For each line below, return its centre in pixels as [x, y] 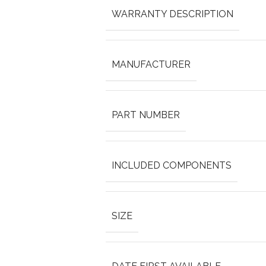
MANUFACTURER [151, 64]
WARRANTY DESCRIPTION [172, 14]
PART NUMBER [145, 115]
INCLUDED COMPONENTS [171, 165]
